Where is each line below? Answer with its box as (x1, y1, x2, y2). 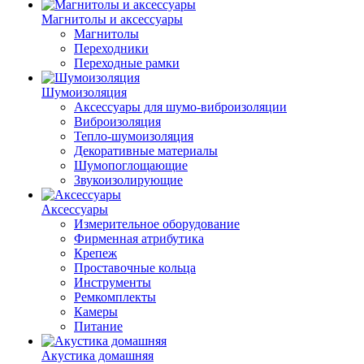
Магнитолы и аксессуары (41, 12, 183, 26)
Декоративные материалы (74, 144, 218, 158)
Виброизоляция (74, 115, 161, 128)
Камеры (74, 305, 118, 318)
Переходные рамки (74, 56, 180, 70)
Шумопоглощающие (74, 158, 188, 172)
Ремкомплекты (74, 290, 156, 304)
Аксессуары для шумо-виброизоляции (74, 100, 287, 114)
